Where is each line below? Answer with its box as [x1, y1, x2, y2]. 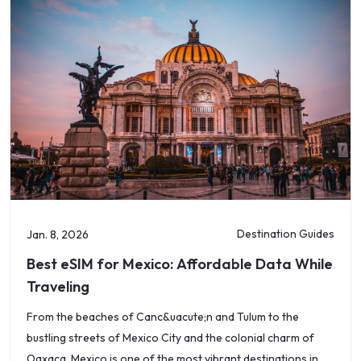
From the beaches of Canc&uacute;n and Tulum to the [27, 309, 299, 324]
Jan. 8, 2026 [27, 227, 89, 242]
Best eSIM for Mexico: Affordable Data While [27, 255, 333, 273]
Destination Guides [237, 226, 334, 241]
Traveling [27, 277, 89, 296]
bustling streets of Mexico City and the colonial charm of [27, 330, 314, 345]
